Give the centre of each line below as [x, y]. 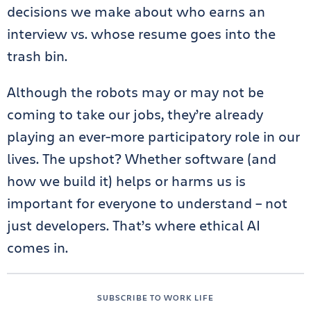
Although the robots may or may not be [135, 92]
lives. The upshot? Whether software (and [142, 159]
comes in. [37, 247]
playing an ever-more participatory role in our [153, 136]
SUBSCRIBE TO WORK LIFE [155, 297]
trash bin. [37, 56]
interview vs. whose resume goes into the [141, 34]
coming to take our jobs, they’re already [135, 114]
